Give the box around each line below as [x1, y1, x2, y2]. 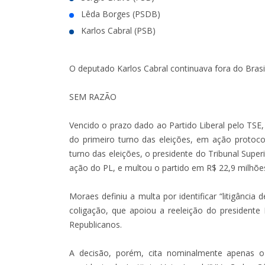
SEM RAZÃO [69, 91, 117, 102]
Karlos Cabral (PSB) [81, 24, 156, 36]
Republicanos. [69, 218, 122, 230]
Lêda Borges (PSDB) [81, 8, 160, 20]
